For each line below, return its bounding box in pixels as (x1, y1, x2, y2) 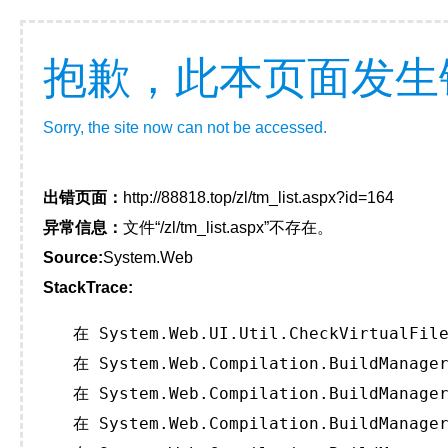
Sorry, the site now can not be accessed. (43, 119, 327, 136)
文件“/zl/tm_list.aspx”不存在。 (123, 219, 333, 236)
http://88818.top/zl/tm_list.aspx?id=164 (123, 189, 394, 206)
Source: (43, 249, 103, 266)
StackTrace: (43, 279, 133, 296)
